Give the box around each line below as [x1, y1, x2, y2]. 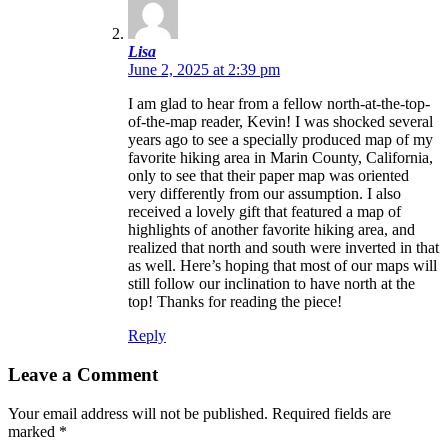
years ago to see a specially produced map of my [128, 131, 433, 149]
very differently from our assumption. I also [128, 185, 401, 203]
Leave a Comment [8, 363, 158, 385]
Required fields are [272, 404, 391, 422]
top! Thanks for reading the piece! [128, 293, 342, 311]
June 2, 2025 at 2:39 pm [128, 61, 280, 79]
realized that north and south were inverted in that [128, 239, 439, 257]
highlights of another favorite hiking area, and [128, 221, 415, 239]
